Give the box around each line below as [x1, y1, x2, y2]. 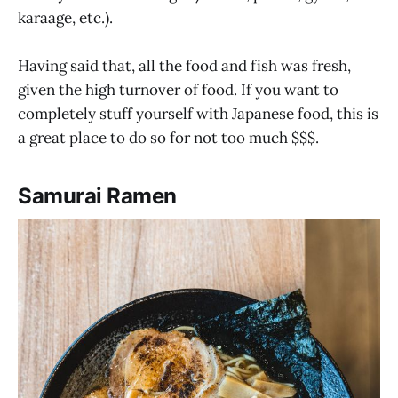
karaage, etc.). [18, 7, 113, 28]
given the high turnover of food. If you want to [18, 79, 338, 99]
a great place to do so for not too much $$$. [18, 127, 319, 147]
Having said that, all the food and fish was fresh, [18, 55, 351, 76]
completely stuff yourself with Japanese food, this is [18, 103, 378, 123]
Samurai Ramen [18, 182, 177, 209]
